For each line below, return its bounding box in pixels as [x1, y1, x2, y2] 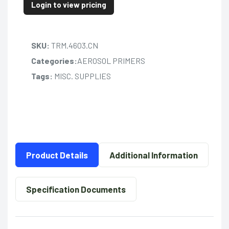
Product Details [26, 149, 88, 160]
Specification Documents [26, 184, 126, 194]
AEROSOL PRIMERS [77, 55, 145, 65]
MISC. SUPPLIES [52, 71, 111, 81]
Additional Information [109, 149, 198, 160]
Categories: [31, 55, 77, 65]
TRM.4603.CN [49, 40, 98, 50]
